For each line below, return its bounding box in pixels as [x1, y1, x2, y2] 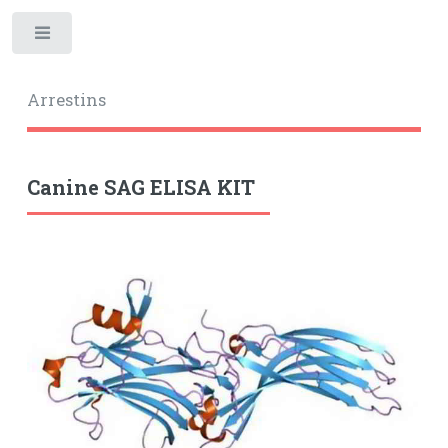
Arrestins [26, 88, 106, 111]
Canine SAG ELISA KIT [26, 173, 255, 200]
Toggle [87, 29, 126, 46]
